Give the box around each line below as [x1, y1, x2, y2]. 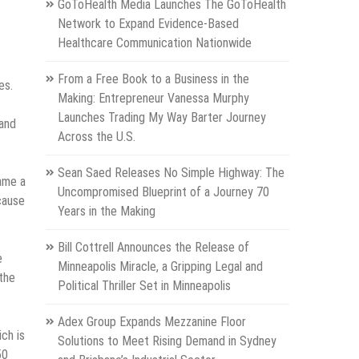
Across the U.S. [57, 129, 135, 145]
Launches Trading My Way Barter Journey [57, 110, 266, 126]
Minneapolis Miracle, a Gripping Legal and [57, 259, 263, 275]
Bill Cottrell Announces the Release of [57, 240, 249, 256]
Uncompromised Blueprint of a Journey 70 [57, 184, 269, 200]
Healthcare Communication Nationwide [57, 35, 252, 51]
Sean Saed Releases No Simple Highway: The [57, 165, 284, 181]
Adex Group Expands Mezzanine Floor [57, 314, 246, 330]
